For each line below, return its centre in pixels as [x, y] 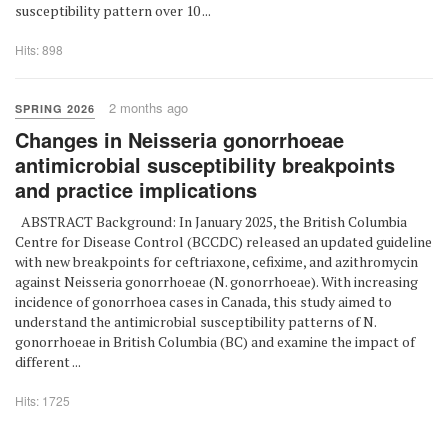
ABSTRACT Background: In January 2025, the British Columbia [211, 221]
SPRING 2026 [55, 108]
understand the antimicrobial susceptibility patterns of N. [195, 321]
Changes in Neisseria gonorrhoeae [179, 139]
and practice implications [136, 189]
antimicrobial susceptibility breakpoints [205, 164]
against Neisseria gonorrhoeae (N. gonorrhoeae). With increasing [216, 281]
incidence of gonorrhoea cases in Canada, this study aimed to [203, 301]
